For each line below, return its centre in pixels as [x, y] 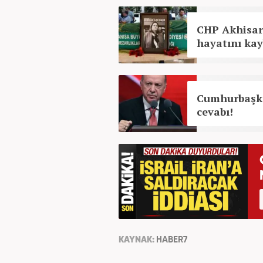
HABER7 [172, 240]
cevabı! [215, 112]
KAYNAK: [137, 240]
